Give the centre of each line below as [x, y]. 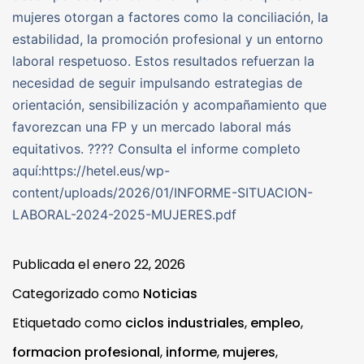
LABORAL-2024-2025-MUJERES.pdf [124, 214]
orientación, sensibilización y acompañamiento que [169, 104]
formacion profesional [86, 352]
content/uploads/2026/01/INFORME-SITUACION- [162, 192]
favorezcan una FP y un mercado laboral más [152, 126]
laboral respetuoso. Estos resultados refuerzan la [163, 61]
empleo [275, 323]
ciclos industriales [185, 323]
